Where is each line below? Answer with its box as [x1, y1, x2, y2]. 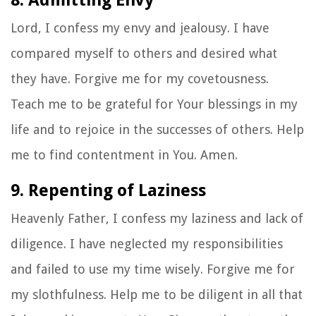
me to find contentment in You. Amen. [11, 147, 238, 162]
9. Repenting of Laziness [11, 180, 206, 200]
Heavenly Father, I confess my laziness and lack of [11, 210, 303, 226]
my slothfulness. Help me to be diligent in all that [11, 286, 303, 302]
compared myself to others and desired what [11, 45, 277, 61]
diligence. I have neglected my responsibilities [11, 236, 283, 251]
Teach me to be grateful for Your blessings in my [11, 96, 298, 111]
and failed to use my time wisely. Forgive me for [11, 261, 295, 276]
